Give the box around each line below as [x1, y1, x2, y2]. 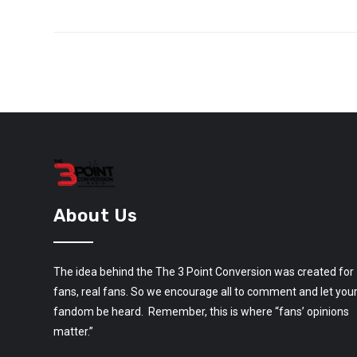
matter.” [53, 324, 93, 338]
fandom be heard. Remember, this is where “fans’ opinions [53, 304, 349, 318]
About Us [53, 204, 138, 226]
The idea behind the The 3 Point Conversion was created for [53, 265, 354, 278]
